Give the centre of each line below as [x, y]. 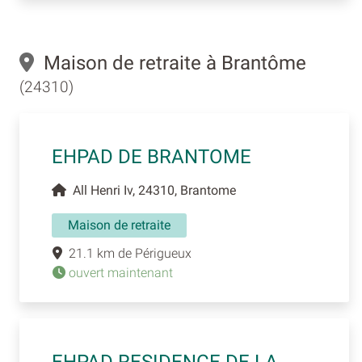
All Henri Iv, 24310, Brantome [151, 190]
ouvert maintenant [119, 272]
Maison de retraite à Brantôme [170, 63]
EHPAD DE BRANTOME [152, 156]
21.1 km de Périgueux [127, 253]
